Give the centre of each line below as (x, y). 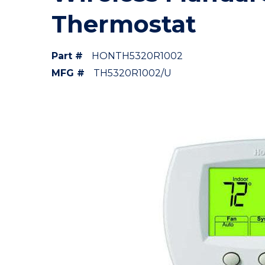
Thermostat (124, 24)
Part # (67, 56)
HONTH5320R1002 (137, 56)
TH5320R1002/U (132, 73)
